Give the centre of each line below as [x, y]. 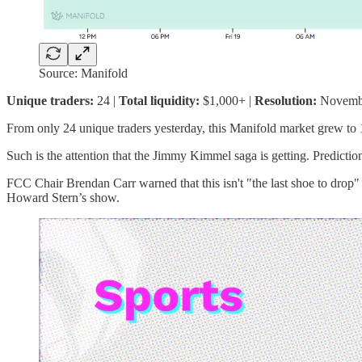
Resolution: [287, 100]
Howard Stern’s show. [63, 197]
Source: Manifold [83, 73]
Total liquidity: [161, 100]
